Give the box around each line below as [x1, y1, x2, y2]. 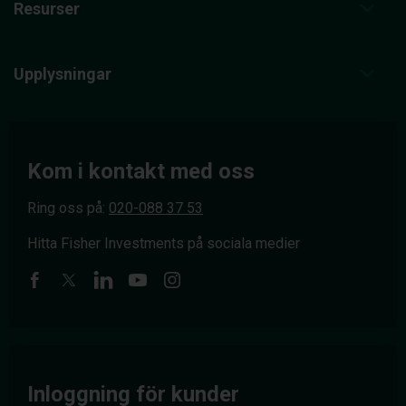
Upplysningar [14, 63, 111, 83]
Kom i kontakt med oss [27, 158, 255, 184]
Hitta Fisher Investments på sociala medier [27, 234, 300, 252]
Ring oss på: [27, 198, 109, 217]
